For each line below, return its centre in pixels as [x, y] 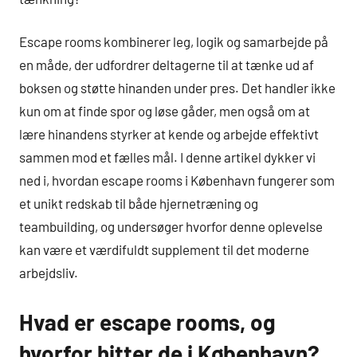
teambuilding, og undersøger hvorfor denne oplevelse [171, 227]
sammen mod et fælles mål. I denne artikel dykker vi [167, 157]
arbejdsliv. [49, 273]
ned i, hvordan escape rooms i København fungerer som [177, 180]
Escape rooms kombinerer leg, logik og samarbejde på [174, 42]
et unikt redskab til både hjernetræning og [139, 204]
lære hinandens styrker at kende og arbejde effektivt [169, 134]
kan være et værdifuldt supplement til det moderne [164, 250]
